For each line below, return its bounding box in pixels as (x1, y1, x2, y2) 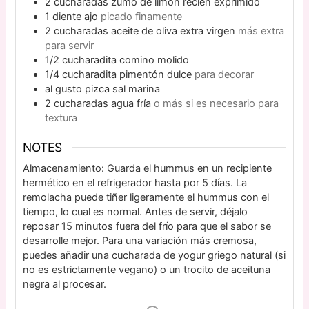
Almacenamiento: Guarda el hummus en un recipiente (23, 161, 272, 175)
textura (45, 111, 78, 124)
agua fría (111, 97, 152, 110)
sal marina (112, 82, 161, 95)
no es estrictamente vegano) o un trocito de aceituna (23, 263, 271, 276)
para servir (45, 39, 94, 52)
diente (52, 10, 82, 23)
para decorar (195, 68, 255, 81)
